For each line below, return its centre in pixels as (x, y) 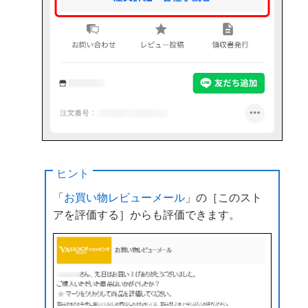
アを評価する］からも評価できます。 (146, 214)
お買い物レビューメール (124, 197)
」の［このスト (223, 197)
